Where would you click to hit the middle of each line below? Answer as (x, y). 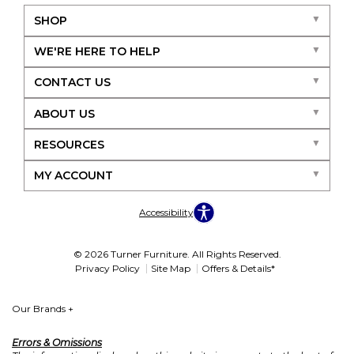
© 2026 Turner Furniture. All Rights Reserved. (177, 254)
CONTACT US (72, 83)
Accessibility (166, 213)
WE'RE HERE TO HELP (97, 52)
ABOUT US (64, 113)
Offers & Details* (238, 269)
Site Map (170, 269)
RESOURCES (69, 144)
